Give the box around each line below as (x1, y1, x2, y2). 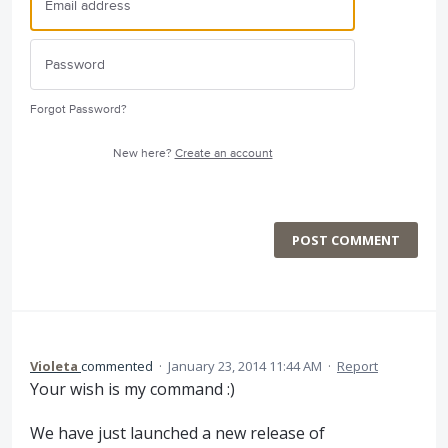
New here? (112, 145, 175, 161)
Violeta (30, 356, 78, 375)
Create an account (174, 145, 273, 161)
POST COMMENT (292, 230, 400, 249)
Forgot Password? (30, 101, 127, 117)
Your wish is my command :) (30, 377, 235, 400)
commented (81, 356, 156, 375)
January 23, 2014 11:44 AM (168, 356, 322, 375)
